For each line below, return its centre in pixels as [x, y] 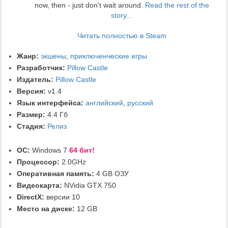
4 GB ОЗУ [111, 173]
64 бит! [82, 150]
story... [122, 15]
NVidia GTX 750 [89, 185]
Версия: [31, 91]
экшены [53, 56]
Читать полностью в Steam [122, 35]
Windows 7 [50, 150]
